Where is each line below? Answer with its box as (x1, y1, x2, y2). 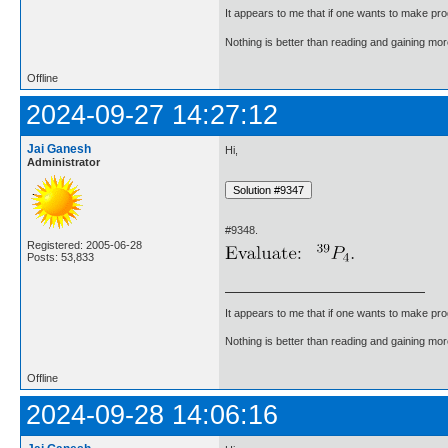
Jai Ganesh (27, 141, 91, 156)
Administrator (27, 155, 100, 168)
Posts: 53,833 (27, 250, 94, 263)
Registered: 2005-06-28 (27, 238, 142, 251)
